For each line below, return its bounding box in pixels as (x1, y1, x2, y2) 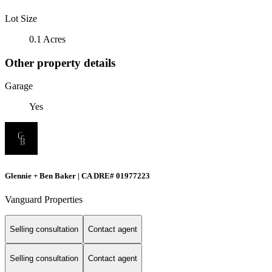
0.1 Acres (29, 33, 66, 44)
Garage (5, 81, 33, 92)
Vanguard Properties (5, 194, 83, 205)
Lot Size (5, 13, 37, 24)
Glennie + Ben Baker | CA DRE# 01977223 (5, 171, 150, 180)
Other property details (5, 56, 115, 69)
